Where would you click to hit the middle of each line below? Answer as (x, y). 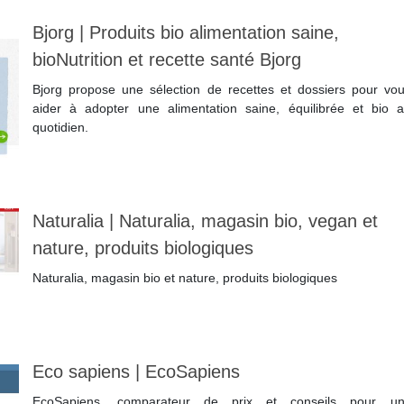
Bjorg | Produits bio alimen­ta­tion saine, (185, 33)
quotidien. (60, 128)
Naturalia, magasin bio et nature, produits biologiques (184, 278)
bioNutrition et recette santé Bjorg (166, 60)
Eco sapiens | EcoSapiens (136, 372)
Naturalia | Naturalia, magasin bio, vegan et (205, 221)
